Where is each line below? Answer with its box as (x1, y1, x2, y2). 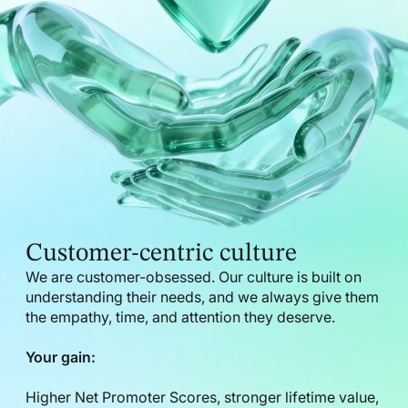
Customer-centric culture (25, 240, 297, 267)
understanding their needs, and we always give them (25, 287, 379, 306)
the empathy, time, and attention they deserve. (25, 307, 335, 326)
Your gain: (25, 347, 96, 366)
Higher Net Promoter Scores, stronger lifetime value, (25, 387, 379, 406)
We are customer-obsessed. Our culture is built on (25, 267, 362, 286)
